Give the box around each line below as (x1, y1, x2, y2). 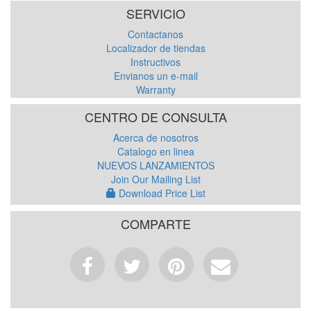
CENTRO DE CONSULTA (84, 108, 227, 126)
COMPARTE (120, 215, 191, 233)
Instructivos (131, 55, 180, 69)
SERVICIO (126, 4, 185, 22)
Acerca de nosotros (112, 131, 199, 144)
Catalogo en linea (117, 144, 194, 158)
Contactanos (128, 27, 183, 41)
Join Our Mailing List (110, 172, 201, 186)
